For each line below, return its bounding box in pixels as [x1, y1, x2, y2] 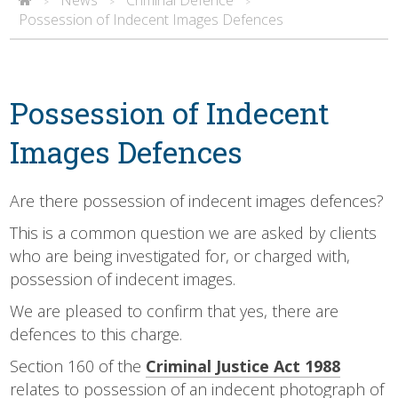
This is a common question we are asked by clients [10, 221, 378, 243]
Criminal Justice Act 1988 [146, 354, 341, 377]
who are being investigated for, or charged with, [10, 244, 351, 267]
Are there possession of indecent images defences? [10, 189, 385, 211]
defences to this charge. [10, 322, 183, 345]
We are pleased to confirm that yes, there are [10, 299, 339, 322]
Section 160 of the [10, 354, 147, 377]
